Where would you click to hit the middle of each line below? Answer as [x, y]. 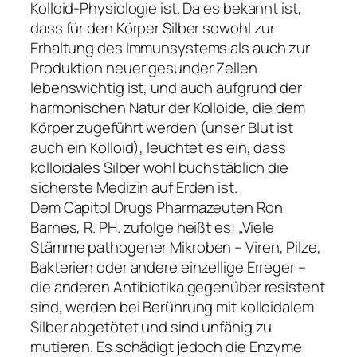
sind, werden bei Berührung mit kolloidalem [172, 307]
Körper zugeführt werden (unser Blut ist [162, 128]
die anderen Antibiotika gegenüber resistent [178, 287]
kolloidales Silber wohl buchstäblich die [159, 168]
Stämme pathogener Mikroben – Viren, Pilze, [176, 247]
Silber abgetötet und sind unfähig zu [151, 327]
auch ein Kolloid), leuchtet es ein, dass [158, 148]
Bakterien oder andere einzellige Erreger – [168, 267]
